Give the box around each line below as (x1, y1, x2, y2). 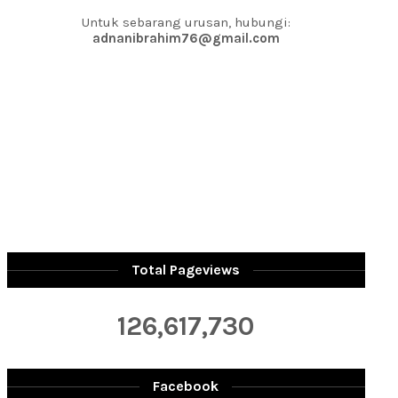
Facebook (153, 378, 219, 394)
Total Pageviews (131, 261, 241, 278)
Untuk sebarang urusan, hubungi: (81, 14, 291, 30)
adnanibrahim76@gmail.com (92, 30, 280, 46)
